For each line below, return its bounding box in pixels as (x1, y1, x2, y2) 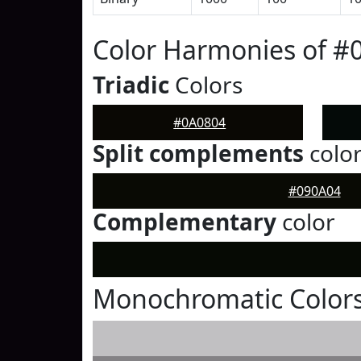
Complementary (93, 206, 276, 237)
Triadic (93, 69, 169, 100)
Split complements (93, 138, 304, 168)
